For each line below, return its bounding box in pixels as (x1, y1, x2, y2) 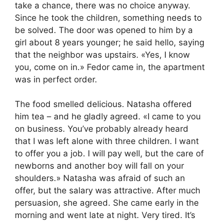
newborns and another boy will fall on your (15, 161, 184, 171)
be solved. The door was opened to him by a (15, 25, 193, 35)
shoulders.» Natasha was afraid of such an (15, 173, 185, 184)
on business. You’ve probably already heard (15, 124, 188, 134)
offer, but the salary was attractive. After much (15, 185, 200, 196)
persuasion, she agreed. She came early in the (15, 198, 199, 208)
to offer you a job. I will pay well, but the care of (15, 148, 204, 159)
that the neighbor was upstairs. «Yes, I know (15, 49, 190, 60)
